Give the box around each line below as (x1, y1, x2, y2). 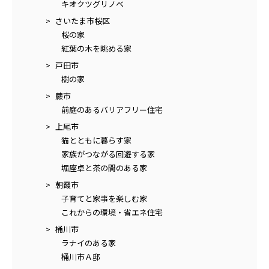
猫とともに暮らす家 (61, 134, 131, 146)
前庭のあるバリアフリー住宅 (61, 103, 163, 115)
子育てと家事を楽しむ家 (61, 192, 147, 204)
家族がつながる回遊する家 (61, 148, 155, 160)
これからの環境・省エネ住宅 (61, 206, 163, 218)
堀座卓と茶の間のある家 (61, 162, 147, 174)
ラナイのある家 (61, 237, 116, 249)
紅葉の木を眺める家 (61, 42, 131, 54)
